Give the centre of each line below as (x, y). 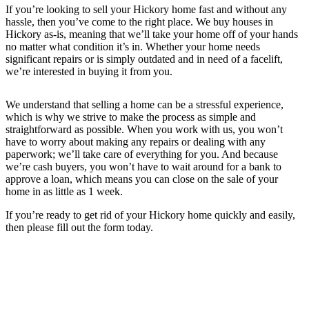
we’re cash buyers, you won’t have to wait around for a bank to (143, 167)
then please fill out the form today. (79, 228)
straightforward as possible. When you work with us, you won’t (144, 130)
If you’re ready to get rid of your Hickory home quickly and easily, (150, 215)
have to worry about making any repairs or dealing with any (136, 142)
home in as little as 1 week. (64, 192)
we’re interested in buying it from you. (89, 72)
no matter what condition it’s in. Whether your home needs (133, 47)
